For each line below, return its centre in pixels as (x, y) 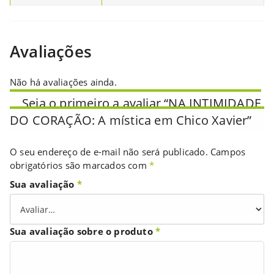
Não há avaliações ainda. (63, 82)
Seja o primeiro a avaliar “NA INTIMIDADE (142, 103)
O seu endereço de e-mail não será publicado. (109, 152)
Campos (228, 152)
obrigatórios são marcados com (80, 165)
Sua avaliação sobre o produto (83, 231)
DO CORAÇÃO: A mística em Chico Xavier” (131, 120)
